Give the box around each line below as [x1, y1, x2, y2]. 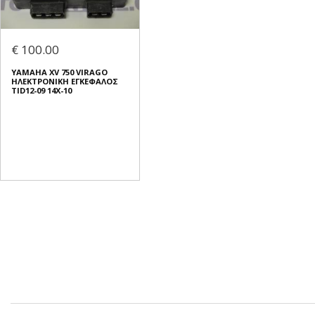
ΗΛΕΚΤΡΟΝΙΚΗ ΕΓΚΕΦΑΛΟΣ [11, 76, 118, 87]
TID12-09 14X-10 [11, 85, 72, 96]
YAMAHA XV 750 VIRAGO [11, 67, 108, 78]
